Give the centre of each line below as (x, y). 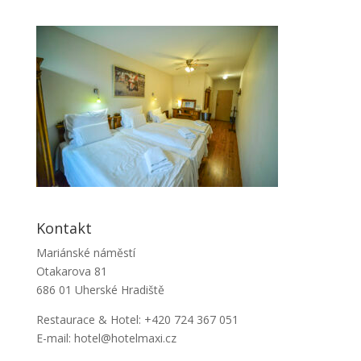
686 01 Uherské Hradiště (100, 289)
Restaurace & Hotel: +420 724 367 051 (137, 319)
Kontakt (64, 228)
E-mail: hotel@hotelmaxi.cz (106, 338)
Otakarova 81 (71, 271)
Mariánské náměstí (85, 252)
